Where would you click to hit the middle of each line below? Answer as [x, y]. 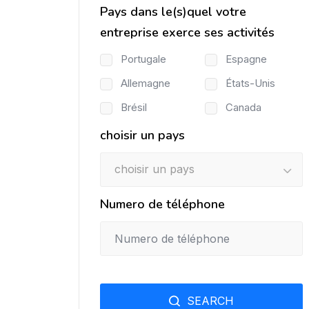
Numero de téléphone [162, 204]
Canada [243, 107]
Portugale [143, 59]
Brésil [134, 107]
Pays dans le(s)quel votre [173, 11]
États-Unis [250, 83]
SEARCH [210, 300]
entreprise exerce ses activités [187, 32]
